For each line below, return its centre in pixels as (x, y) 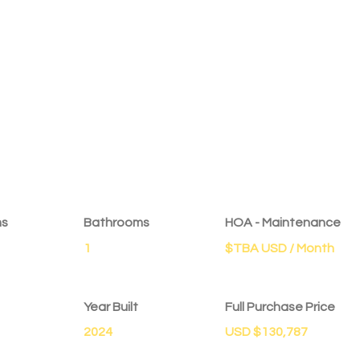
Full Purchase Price (280, 307)
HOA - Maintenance (283, 223)
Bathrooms (117, 223)
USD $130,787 (266, 332)
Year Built (111, 307)
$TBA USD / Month (280, 249)
